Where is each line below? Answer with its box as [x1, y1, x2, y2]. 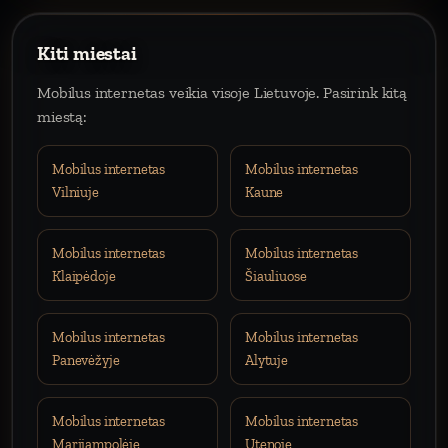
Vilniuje [52, 183, 99, 201]
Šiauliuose [245, 267, 307, 285]
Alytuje [245, 351, 288, 369]
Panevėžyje [52, 351, 120, 369]
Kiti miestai [37, 42, 137, 65]
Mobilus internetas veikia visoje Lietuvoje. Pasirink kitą [37, 83, 407, 102]
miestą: [37, 107, 87, 126]
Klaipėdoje [52, 267, 116, 285]
